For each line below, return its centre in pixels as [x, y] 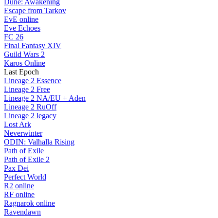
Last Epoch [21, 72]
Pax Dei [16, 168]
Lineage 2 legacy [30, 116]
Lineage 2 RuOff [30, 107]
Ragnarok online [29, 203]
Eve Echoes [22, 28]
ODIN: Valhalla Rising [39, 142]
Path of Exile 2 [27, 160]
